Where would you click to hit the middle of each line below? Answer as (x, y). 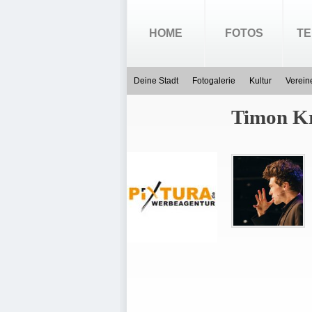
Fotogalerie (214, 81)
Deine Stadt (156, 81)
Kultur (260, 81)
